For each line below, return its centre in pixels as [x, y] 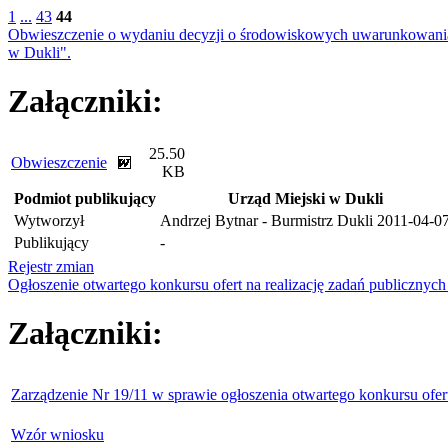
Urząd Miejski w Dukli [305, 198]
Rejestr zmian [51, 266]
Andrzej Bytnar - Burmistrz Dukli [266, 220]
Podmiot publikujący [85, 198]
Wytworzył [49, 220]
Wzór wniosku [57, 434]
